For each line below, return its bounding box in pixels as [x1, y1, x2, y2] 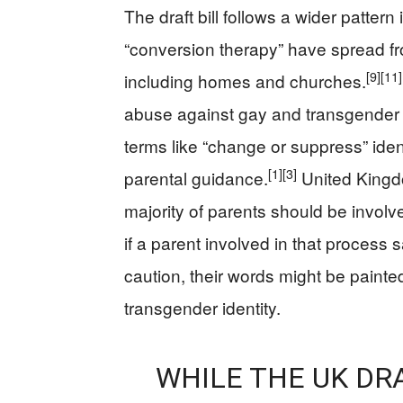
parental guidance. [124, 166, 268, 190]
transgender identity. [124, 295, 281, 319]
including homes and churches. [124, 68, 366, 93]
